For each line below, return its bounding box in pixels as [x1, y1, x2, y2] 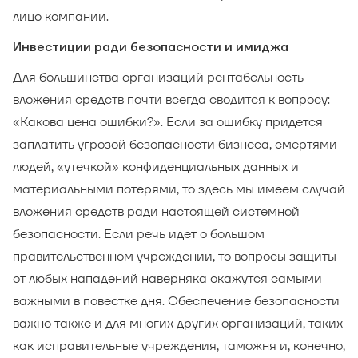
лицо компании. [13, 8, 109, 25]
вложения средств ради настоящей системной [13, 203, 300, 220]
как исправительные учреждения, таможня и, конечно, [13, 337, 345, 354]
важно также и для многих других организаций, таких [13, 315, 343, 332]
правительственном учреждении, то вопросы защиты [13, 248, 336, 265]
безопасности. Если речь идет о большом [13, 225, 265, 242]
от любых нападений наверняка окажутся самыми [13, 270, 322, 287]
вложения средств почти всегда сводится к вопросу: [13, 91, 330, 108]
